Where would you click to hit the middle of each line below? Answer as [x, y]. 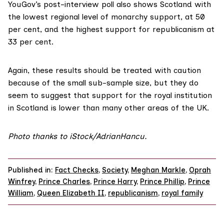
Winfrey [21, 181]
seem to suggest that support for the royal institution [110, 95]
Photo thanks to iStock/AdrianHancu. [77, 136]
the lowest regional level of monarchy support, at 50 [106, 17]
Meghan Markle [158, 170]
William [21, 193]
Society [115, 170]
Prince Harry [115, 181]
